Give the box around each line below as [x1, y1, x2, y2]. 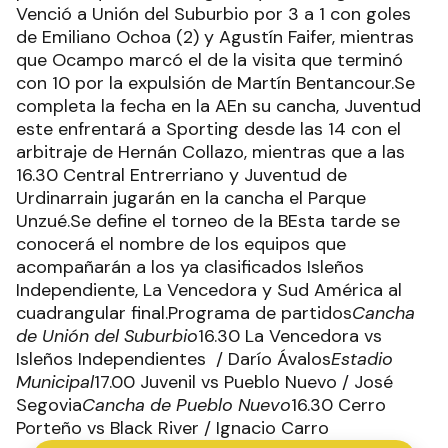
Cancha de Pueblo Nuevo [82, 393, 291, 417]
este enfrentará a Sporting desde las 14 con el [16, 117, 401, 141]
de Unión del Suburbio [16, 324, 198, 348]
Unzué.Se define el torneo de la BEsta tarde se [16, 209, 400, 233]
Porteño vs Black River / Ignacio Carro [16, 416, 329, 440]
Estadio [331, 347, 393, 371]
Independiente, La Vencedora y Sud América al [16, 278, 402, 302]
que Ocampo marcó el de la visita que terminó [16, 48, 403, 72]
